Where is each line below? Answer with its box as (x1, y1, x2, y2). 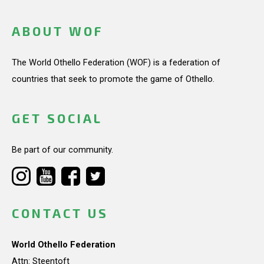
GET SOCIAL (12, 111, 103, 126)
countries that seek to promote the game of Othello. (12, 73, 214, 84)
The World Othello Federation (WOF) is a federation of (12, 57, 220, 68)
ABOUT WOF (12, 24, 103, 39)
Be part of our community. (12, 144, 113, 155)
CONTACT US (12, 206, 108, 221)
